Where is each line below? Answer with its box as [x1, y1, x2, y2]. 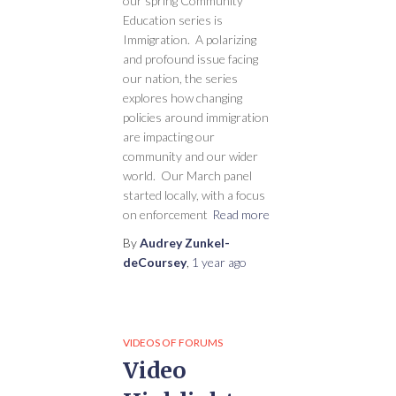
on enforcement [123, 207, 208, 222]
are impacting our [123, 129, 215, 144]
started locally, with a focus [123, 187, 265, 202]
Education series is [123, 12, 223, 27]
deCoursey [123, 255, 187, 270]
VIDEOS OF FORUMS [123, 336, 223, 349]
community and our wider [123, 148, 258, 164]
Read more [212, 207, 270, 222]
